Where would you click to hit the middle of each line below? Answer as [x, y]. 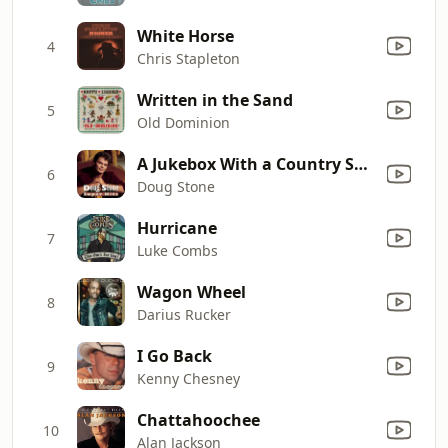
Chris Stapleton [188, 58]
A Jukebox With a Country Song [361, 163]
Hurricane [177, 227]
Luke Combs [177, 250]
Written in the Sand [215, 99]
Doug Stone [176, 186]
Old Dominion [183, 122]
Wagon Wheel [191, 291]
